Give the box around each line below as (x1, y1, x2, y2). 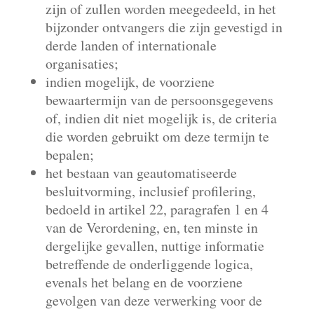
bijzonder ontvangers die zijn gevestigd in (45, 18, 282, 36)
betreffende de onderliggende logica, (45, 254, 253, 273)
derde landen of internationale (45, 36, 217, 55)
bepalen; (45, 145, 94, 164)
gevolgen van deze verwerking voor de (45, 291, 262, 310)
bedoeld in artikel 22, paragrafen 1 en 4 (45, 200, 268, 219)
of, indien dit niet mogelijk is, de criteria (45, 109, 277, 128)
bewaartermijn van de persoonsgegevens (45, 90, 273, 109)
